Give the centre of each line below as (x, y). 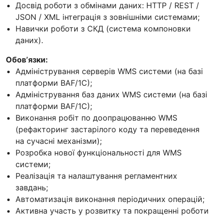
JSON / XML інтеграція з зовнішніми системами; (108, 17)
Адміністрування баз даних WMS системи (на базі (111, 94)
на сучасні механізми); (59, 141)
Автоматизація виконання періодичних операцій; (110, 199)
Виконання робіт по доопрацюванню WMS (96, 117)
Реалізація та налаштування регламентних (96, 176)
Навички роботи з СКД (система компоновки (103, 28)
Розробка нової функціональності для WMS (99, 152)
